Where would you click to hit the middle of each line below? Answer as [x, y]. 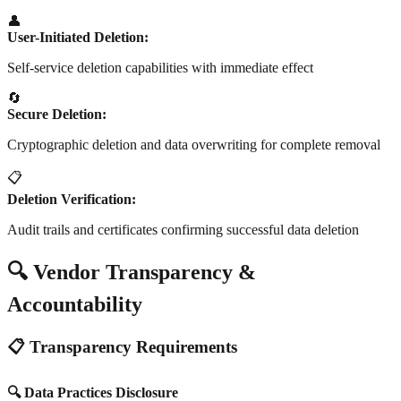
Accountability [75, 304]
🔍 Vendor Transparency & [132, 272]
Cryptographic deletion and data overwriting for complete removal [194, 144]
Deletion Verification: [72, 199]
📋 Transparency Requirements [122, 346]
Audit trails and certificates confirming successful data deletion [183, 229]
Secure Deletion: [57, 114]
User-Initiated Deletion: [78, 37]
